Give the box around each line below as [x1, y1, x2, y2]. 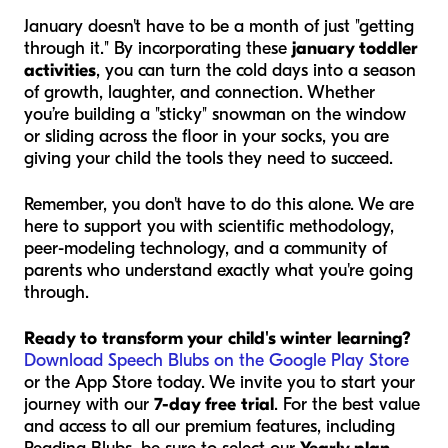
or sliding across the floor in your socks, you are [24, 126, 389, 148]
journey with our [24, 394, 154, 416]
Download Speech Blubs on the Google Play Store [24, 350, 409, 372]
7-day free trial [154, 394, 274, 416]
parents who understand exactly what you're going [24, 260, 413, 282]
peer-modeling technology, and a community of [24, 238, 387, 260]
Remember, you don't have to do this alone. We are [24, 194, 414, 216]
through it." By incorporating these [24, 38, 292, 60]
